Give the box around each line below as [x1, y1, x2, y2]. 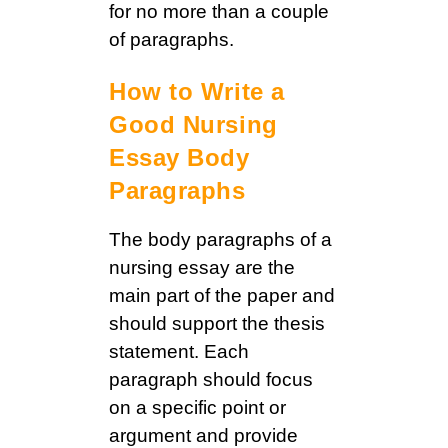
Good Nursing [109, 111, 278, 139]
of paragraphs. [109, 29, 234, 51]
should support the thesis [109, 313, 325, 335]
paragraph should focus [109, 369, 313, 391]
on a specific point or [109, 397, 286, 419]
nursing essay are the [109, 257, 295, 279]
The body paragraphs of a [109, 229, 332, 251]
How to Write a [109, 78, 285, 106]
